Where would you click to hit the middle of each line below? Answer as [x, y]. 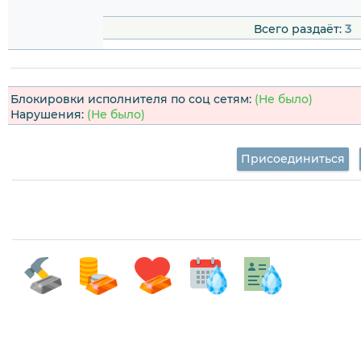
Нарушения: [49, 115]
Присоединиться [293, 159]
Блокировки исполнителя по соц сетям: [133, 100]
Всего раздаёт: [299, 29]
